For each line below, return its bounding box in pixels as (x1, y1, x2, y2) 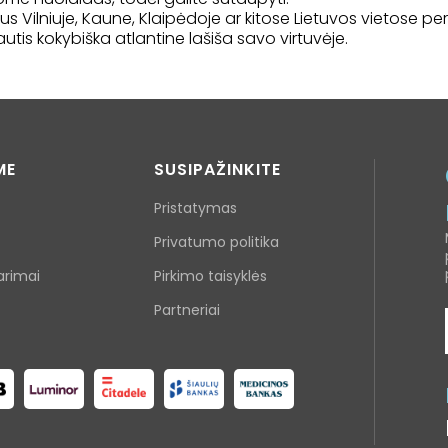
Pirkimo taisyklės (154, 266, 267, 287)
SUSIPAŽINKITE (154, 158, 281, 182)
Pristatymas (154, 198, 237, 219)
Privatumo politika (154, 232, 279, 253)
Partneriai (154, 300, 220, 321)
